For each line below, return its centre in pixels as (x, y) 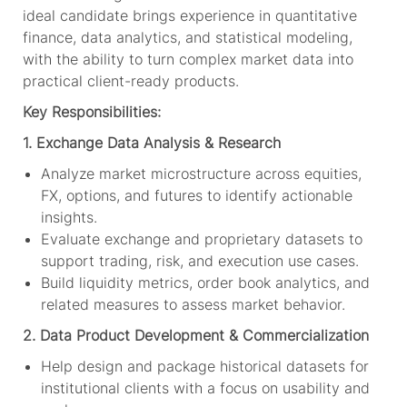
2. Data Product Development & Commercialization (195, 335)
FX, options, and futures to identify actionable (196, 195)
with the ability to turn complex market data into (188, 59)
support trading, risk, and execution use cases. (199, 260)
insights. (69, 217)
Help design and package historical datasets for (204, 366)
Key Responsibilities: (91, 111)
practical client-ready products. (130, 80)
